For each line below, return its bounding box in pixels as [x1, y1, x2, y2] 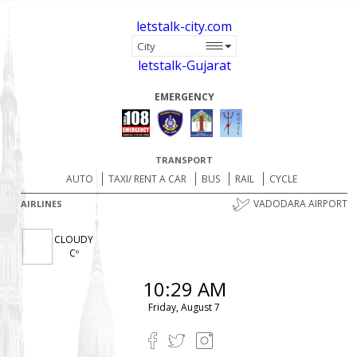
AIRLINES [21, 198, 63, 210]
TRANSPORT [155, 154, 213, 166]
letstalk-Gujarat [137, 57, 231, 74]
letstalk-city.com [136, 18, 232, 35]
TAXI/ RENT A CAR [108, 172, 186, 186]
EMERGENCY [154, 90, 214, 104]
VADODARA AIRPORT [253, 197, 347, 210]
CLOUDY [54, 233, 94, 247]
